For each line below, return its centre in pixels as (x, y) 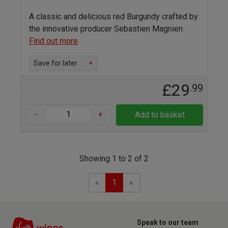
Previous (115, 182)
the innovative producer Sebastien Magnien (106, 28)
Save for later (55, 63)
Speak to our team (168, 222)
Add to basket (160, 115)
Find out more (53, 41)
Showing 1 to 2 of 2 (114, 158)
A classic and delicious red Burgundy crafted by (113, 16)
